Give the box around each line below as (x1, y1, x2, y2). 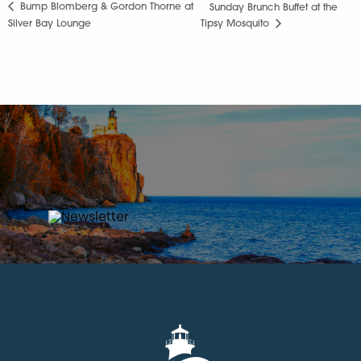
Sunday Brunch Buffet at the (210, 2, 338, 13)
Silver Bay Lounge (8, 19, 91, 30)
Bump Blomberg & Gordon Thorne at (17, 2, 193, 13)
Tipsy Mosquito (201, 19, 273, 30)
